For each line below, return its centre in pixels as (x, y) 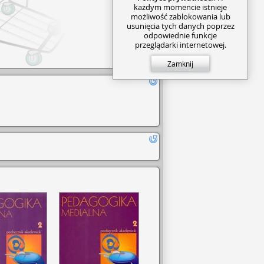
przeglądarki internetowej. (180, 44)
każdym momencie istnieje (181, 7)
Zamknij (181, 63)
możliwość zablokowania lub (180, 16)
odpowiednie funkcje (181, 35)
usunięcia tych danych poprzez (180, 26)
